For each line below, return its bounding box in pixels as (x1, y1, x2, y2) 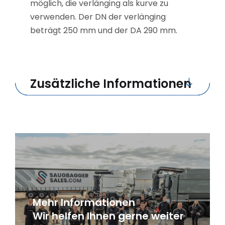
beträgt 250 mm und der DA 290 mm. (30, 25, 177, 36)
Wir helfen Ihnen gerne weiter (33, 209, 184, 223)
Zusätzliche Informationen (30, 75, 191, 92)
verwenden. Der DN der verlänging (30, 11, 166, 23)
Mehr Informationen (33, 195, 135, 209)
